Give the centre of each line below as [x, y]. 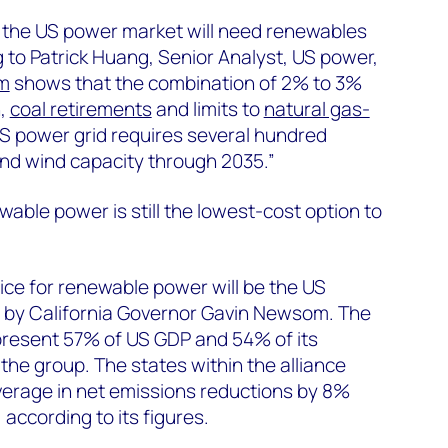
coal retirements [80, 108]
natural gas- [316, 108]
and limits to [207, 108]
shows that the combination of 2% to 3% [185, 82]
